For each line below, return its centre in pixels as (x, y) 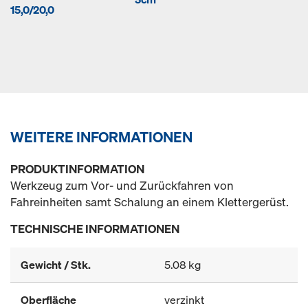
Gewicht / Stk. (56, 265)
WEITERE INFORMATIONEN (101, 137)
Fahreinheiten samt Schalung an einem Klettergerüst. (150, 202)
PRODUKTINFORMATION (77, 169)
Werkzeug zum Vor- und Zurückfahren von (122, 185)
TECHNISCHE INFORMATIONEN (95, 229)
